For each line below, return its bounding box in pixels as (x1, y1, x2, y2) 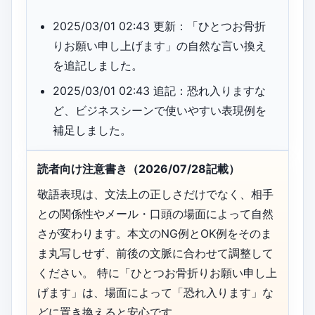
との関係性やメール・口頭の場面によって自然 (37, 207, 274, 221)
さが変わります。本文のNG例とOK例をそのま (37, 226, 272, 241)
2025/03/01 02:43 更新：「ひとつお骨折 (53, 19, 266, 34)
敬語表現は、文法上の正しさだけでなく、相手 (37, 187, 274, 202)
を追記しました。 (53, 58, 143, 73)
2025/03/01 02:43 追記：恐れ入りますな (53, 84, 266, 98)
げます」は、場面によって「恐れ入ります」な (37, 285, 274, 300)
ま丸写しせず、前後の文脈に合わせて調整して (37, 246, 274, 261)
